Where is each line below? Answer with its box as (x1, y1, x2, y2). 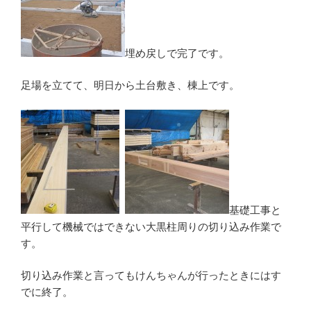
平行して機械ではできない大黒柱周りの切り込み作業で (21, 220, 281, 233)
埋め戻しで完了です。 (125, 47, 229, 59)
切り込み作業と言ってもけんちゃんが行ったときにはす (21, 269, 281, 281)
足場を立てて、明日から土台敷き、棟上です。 (21, 79, 239, 91)
